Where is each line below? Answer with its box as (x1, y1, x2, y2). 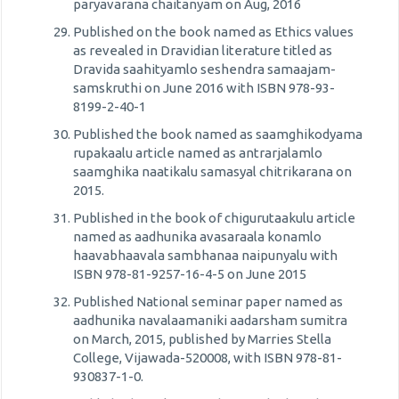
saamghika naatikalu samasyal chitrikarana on (73, 164, 352, 179)
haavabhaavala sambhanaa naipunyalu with (73, 248, 338, 263)
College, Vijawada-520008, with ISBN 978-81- (73, 350, 342, 365)
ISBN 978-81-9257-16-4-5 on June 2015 (73, 266, 306, 281)
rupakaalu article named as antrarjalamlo (73, 145, 322, 160)
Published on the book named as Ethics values (73, 24, 354, 39)
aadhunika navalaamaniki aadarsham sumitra (73, 313, 347, 328)
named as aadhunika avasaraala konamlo (73, 229, 322, 244)
